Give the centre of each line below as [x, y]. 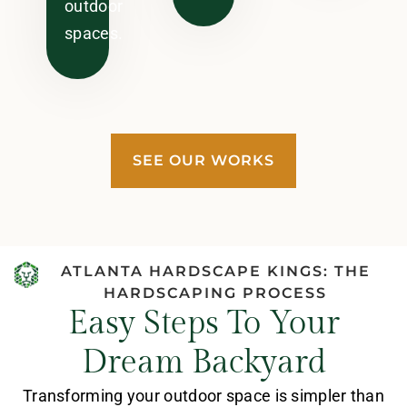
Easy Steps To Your [203, 323]
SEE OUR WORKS [203, 160]
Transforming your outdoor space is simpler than [203, 395]
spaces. [94, 34]
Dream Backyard [203, 362]
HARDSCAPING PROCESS [216, 293]
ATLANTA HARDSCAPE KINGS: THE [215, 271]
